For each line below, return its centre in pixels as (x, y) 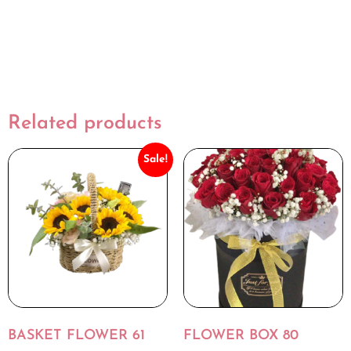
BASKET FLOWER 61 (76, 335)
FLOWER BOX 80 (241, 335)
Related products (85, 123)
